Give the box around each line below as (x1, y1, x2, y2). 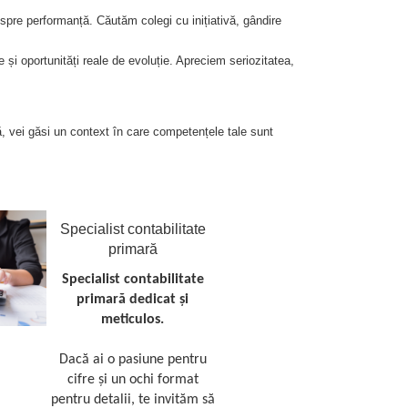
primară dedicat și (76, 292, 189, 307)
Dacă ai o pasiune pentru (58, 352, 207, 367)
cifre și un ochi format (66, 372, 199, 387)
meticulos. (101, 312, 165, 327)
